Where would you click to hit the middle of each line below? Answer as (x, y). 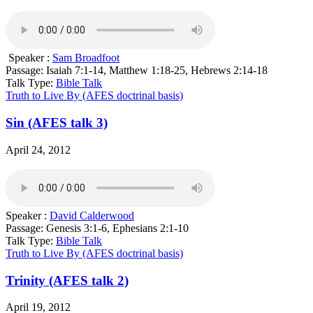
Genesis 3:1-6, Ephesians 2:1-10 (117, 228)
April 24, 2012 (38, 150)
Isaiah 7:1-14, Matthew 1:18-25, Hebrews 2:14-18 (157, 71)
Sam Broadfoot (86, 58)
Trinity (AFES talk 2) (67, 280)
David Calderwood (92, 215)
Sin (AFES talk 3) (57, 123)
